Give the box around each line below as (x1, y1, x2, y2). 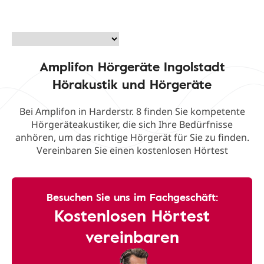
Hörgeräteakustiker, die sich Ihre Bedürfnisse (31, 118, 233, 131)
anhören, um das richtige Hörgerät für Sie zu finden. (15, 131, 249, 144)
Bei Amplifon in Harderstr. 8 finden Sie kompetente (19, 105, 245, 118)
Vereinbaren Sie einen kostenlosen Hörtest (36, 144, 228, 157)
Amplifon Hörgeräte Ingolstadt (39, 57, 225, 76)
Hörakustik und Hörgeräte (52, 74, 212, 94)
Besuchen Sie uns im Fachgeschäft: (46, 189, 218, 204)
